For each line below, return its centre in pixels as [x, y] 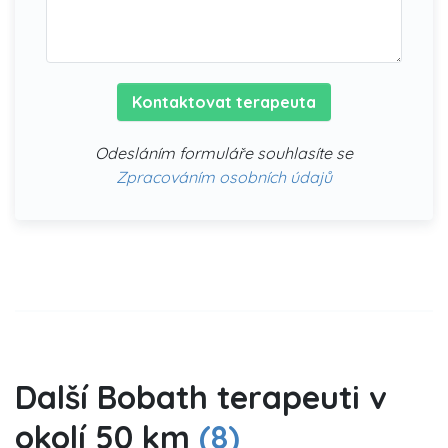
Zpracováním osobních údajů [224, 176]
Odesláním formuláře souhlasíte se [224, 152]
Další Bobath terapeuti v [201, 396]
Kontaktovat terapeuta [224, 101]
